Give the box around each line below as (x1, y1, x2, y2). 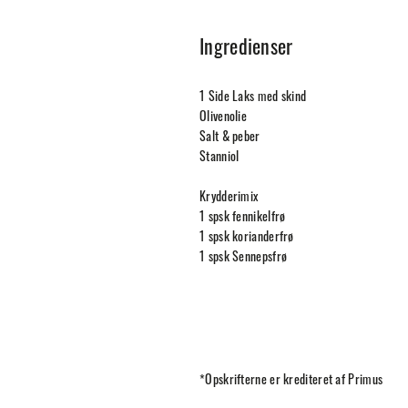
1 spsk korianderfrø (199, 231, 294, 246)
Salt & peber (199, 131, 260, 146)
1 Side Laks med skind (199, 91, 307, 106)
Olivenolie (199, 111, 247, 126)
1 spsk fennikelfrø (199, 211, 286, 226)
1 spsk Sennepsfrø (199, 251, 288, 266)
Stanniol (199, 151, 240, 166)
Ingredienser (199, 39, 293, 61)
